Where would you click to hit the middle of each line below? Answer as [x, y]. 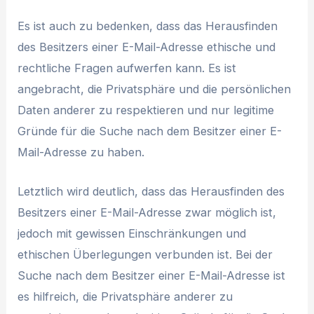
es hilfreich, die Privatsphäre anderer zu [125, 297]
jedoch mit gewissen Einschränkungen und [132, 234]
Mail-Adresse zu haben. [81, 152]
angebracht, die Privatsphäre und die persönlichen [155, 89]
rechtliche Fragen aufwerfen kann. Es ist [127, 68]
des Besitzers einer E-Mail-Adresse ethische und [147, 47]
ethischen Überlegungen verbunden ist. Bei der [145, 255]
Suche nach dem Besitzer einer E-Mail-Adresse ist [152, 276]
